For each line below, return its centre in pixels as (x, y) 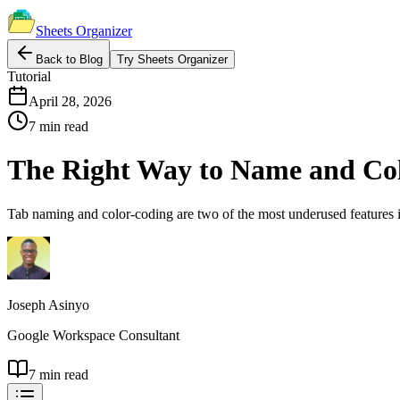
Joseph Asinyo (48, 304)
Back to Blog (69, 59)
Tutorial (29, 76)
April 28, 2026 (70, 101)
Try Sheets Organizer (172, 59)
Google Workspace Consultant (93, 335)
